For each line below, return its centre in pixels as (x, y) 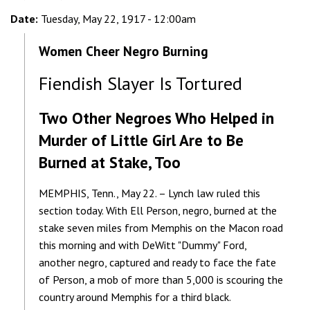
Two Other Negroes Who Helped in (156, 118)
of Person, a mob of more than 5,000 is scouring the (161, 279)
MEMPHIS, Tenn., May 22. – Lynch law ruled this (149, 193)
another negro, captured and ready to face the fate (157, 262)
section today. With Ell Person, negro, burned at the (158, 210)
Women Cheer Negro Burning (124, 51)
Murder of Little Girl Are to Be (141, 140)
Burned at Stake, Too (110, 162)
